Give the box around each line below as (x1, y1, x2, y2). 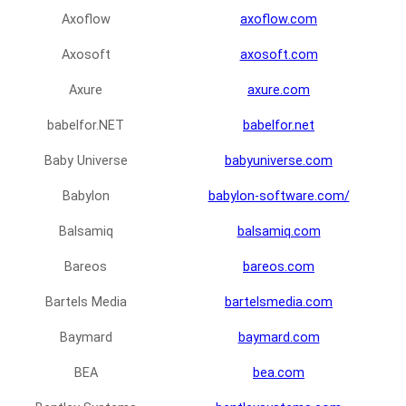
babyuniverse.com (225, 153, 333, 169)
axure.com (247, 82, 310, 99)
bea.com (253, 365, 304, 382)
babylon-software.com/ (208, 188, 350, 205)
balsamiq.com (237, 224, 321, 240)
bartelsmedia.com (225, 295, 333, 311)
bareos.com (243, 259, 314, 275)
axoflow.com (240, 12, 317, 28)
